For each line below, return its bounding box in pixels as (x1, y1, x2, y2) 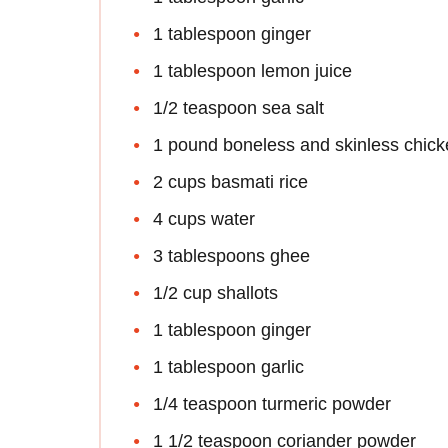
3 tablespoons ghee (153, 245, 310, 266)
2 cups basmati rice (153, 171, 308, 192)
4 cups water (153, 208, 255, 229)
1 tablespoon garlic (153, 356, 304, 377)
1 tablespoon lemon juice (153, 60, 352, 81)
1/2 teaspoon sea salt (153, 97, 324, 118)
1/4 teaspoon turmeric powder (153, 393, 391, 414)
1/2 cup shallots (153, 282, 278, 303)
